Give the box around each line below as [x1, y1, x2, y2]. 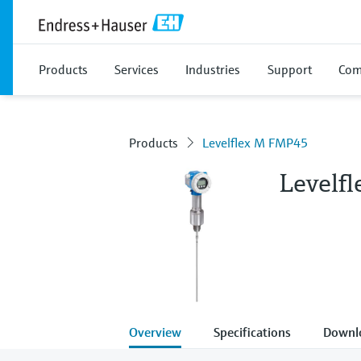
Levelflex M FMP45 [202, 135, 308, 151]
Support [268, 61, 312, 77]
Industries [185, 61, 240, 77]
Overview [129, 323, 181, 340]
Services [114, 61, 159, 77]
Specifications [214, 323, 291, 340]
